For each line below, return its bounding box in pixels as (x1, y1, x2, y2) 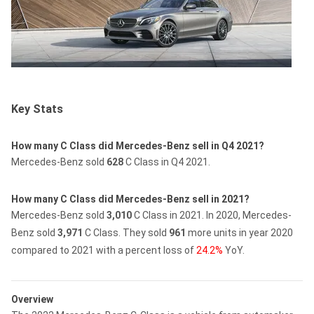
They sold (123, 227, 169, 238)
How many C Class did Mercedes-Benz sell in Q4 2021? (11, 140, 264, 151)
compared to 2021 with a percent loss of (11, 245, 194, 256)
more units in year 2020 (188, 227, 293, 238)
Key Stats (11, 102, 63, 116)
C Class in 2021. (134, 210, 204, 221)
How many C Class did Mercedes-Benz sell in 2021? (11, 193, 250, 205)
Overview (11, 294, 53, 305)
